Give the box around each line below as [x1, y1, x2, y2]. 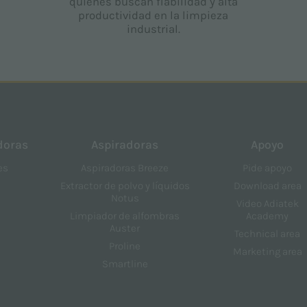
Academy [246, 210, 289, 223]
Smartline [101, 258, 148, 271]
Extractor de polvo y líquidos [60, 180, 190, 193]
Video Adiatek [236, 197, 299, 210]
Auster [110, 222, 140, 235]
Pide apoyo [243, 162, 293, 175]
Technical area [234, 228, 301, 241]
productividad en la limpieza [78, 9, 229, 23]
